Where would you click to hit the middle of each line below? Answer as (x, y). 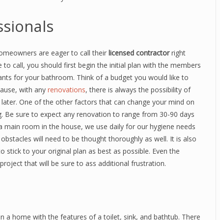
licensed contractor (139, 53)
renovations (67, 90)
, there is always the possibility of (138, 90)
